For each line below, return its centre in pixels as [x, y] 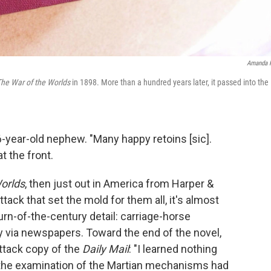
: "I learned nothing [173, 249]
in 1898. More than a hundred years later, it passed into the [169, 83]
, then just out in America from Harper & [119, 184]
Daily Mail [106, 249]
